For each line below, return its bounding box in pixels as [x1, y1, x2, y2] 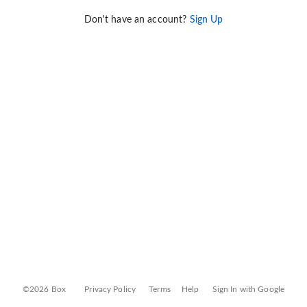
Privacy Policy [84, 285, 136, 293]
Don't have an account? [84, 15, 190, 25]
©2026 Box [22, 285, 66, 293]
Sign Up [189, 15, 223, 25]
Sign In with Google [212, 285, 285, 293]
